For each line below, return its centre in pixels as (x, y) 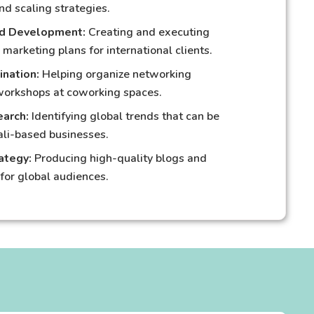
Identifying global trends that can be (124, 116)
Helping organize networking (115, 74)
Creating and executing (147, 32)
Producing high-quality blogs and (119, 158)
